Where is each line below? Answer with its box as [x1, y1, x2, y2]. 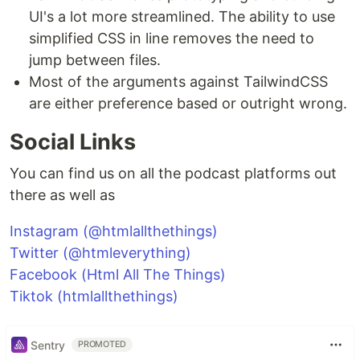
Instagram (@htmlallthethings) [10, 223, 218, 239]
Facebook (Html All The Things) [10, 266, 226, 283]
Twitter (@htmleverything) [10, 244, 191, 261]
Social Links [10, 129, 136, 155]
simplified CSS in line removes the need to [29, 30, 314, 47]
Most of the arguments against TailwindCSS [29, 73, 328, 90]
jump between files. [29, 51, 161, 68]
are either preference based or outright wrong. [29, 95, 347, 112]
